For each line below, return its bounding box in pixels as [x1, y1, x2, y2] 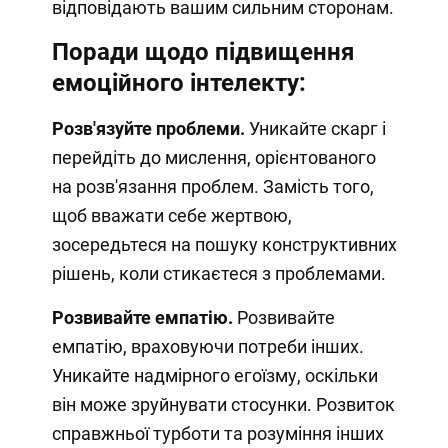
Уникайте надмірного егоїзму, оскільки [51, 364, 378, 386]
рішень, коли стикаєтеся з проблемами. [51, 262, 386, 284]
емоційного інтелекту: [51, 68, 306, 97]
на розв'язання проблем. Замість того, [51, 175, 374, 197]
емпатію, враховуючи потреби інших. [51, 335, 364, 357]
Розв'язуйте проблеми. [51, 117, 245, 139]
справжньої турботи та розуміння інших [51, 422, 384, 444]
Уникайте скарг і [244, 117, 386, 139]
